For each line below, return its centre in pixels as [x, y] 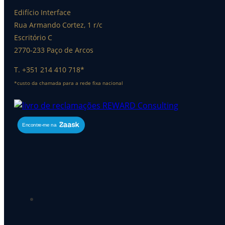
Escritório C [33, 37]
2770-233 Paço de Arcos [54, 50]
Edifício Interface [42, 12]
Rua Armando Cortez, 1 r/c [58, 25]
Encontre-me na [39, 125]
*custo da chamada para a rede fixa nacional [69, 83]
